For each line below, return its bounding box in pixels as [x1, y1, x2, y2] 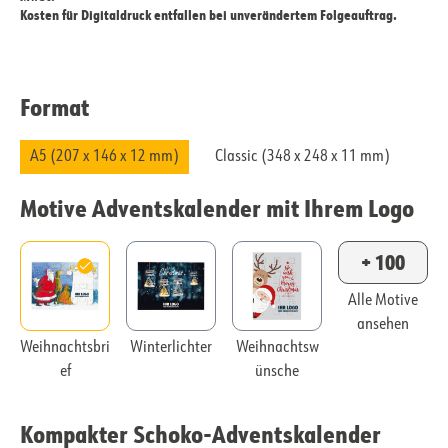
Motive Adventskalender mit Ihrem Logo [20, 192, 414, 224]
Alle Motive [348, 293, 418, 310]
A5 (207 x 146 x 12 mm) [30, 149, 179, 166]
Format [20, 91, 89, 123]
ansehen [357, 317, 409, 334]
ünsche [255, 364, 299, 381]
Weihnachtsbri [20, 340, 110, 357]
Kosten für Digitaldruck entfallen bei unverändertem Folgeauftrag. [20, 6, 397, 24]
